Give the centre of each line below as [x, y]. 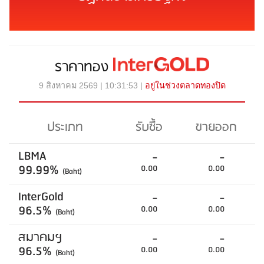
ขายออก [216, 127]
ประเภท [65, 127]
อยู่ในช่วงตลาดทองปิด [185, 85]
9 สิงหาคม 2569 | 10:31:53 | [92, 85]
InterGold [41, 197]
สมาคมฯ [40, 237]
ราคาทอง [84, 67]
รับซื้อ [149, 127]
